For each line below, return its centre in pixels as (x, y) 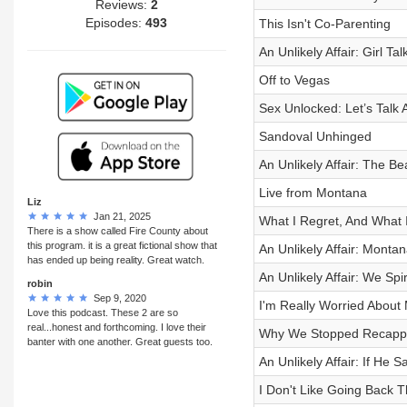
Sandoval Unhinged (315, 136)
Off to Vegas (294, 80)
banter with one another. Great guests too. (120, 341)
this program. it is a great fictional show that (122, 245)
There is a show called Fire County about (118, 230)
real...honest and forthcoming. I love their (117, 327)
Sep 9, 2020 (117, 298)
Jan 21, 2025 (119, 216)
